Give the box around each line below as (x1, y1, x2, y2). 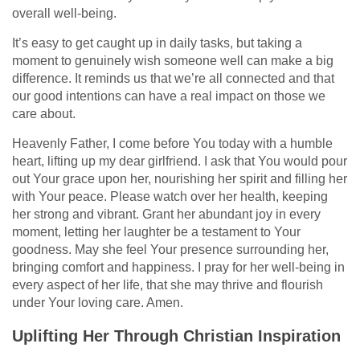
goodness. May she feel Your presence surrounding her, (12, 242, 329, 256)
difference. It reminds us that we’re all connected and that (12, 71, 334, 85)
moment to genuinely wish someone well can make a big (12, 53, 333, 67)
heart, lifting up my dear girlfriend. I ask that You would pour (12, 153, 347, 168)
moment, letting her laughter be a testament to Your (12, 224, 301, 239)
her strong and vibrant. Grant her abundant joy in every (12, 207, 321, 221)
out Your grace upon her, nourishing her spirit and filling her (12, 171, 347, 186)
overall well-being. (12, 6, 117, 20)
